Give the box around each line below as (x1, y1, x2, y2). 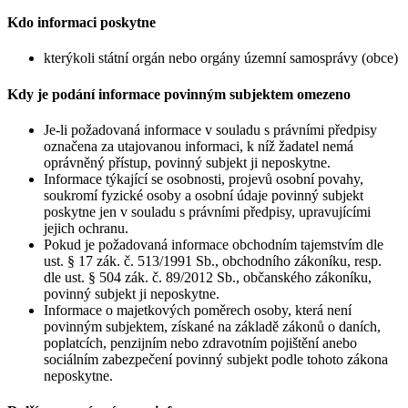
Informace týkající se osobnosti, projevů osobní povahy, (44, 170, 363, 187)
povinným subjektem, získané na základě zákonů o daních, (44, 318, 381, 334)
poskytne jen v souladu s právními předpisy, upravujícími (44, 203, 371, 219)
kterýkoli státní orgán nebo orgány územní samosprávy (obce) (44, 50, 398, 66)
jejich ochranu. (44, 219, 128, 236)
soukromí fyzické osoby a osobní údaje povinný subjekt (44, 187, 363, 203)
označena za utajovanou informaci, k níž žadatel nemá (44, 138, 353, 154)
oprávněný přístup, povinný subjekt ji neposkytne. (44, 154, 331, 170)
